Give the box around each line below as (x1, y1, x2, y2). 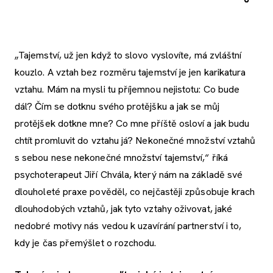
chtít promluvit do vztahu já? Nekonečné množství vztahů (15, 133, 256, 147)
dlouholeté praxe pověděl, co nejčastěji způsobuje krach (15, 185, 255, 198)
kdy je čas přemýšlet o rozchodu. (15, 236, 159, 249)
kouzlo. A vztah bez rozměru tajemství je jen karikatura (15, 65, 246, 79)
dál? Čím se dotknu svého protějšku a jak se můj (15, 99, 219, 113)
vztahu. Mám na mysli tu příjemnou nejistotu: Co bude (15, 82, 240, 96)
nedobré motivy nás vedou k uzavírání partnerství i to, (15, 219, 242, 232)
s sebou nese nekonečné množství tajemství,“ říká (15, 151, 228, 164)
